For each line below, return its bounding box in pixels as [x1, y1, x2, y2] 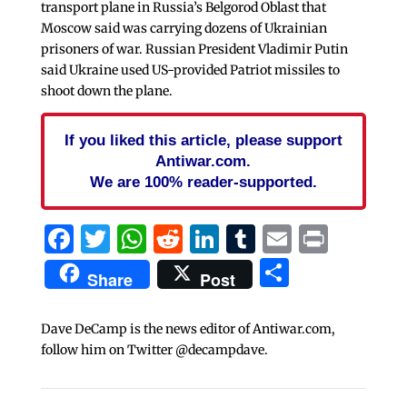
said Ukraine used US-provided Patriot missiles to [40, 61, 340, 78]
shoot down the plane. [40, 82, 173, 99]
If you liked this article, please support [64, 130, 342, 149]
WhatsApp [145, 220, 293, 257]
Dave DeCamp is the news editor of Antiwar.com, [40, 320, 335, 337]
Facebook [73, 220, 208, 257]
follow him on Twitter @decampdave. [40, 341, 268, 358]
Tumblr [254, 220, 362, 257]
